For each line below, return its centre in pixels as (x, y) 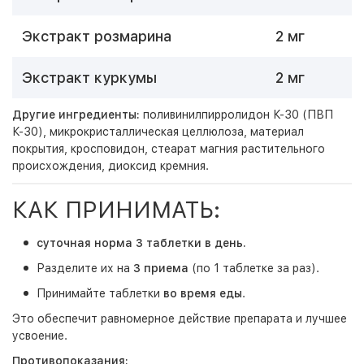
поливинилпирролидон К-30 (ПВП (236, 115)
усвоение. (40, 336)
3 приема (161, 268)
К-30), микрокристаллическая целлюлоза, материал (158, 132)
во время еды (203, 293)
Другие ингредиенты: (76, 115)
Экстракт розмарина (97, 36)
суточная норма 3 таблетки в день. (141, 243)
